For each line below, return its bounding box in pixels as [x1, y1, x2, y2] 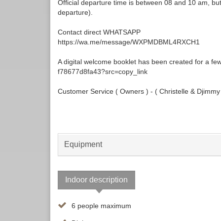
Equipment [64, 140, 102, 149]
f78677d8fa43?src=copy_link [58, 68, 147, 76]
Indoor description [65, 176, 128, 184]
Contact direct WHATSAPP [58, 28, 141, 37]
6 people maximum [72, 202, 131, 210]
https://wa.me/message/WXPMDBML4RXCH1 [58, 38, 200, 46]
